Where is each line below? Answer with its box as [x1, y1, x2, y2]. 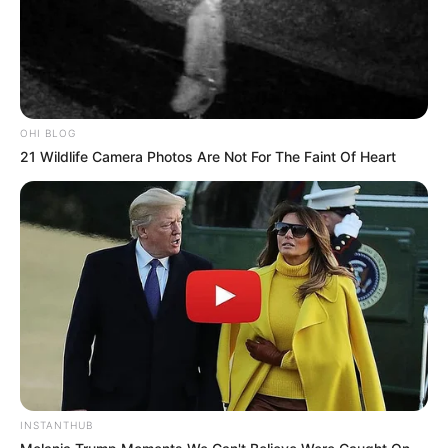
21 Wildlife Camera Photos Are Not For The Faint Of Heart [20, 148, 396, 166]
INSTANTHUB [20, 419, 93, 432]
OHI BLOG [20, 127, 76, 140]
